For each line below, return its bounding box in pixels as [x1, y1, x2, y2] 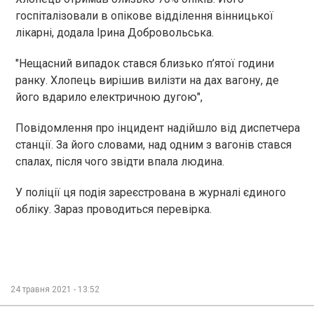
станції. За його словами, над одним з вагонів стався [15, 138, 292, 152]
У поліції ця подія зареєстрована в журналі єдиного [15, 186, 286, 200]
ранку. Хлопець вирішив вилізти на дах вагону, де [15, 74, 279, 88]
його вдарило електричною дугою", [15, 90, 205, 104]
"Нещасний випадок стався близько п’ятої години [15, 57, 274, 71]
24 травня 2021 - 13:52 [11, 285, 100, 295]
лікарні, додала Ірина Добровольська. [15, 26, 217, 40]
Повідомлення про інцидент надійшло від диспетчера [15, 121, 300, 135]
